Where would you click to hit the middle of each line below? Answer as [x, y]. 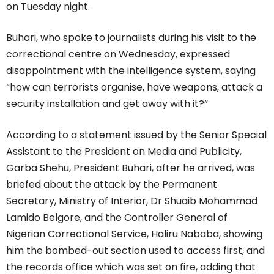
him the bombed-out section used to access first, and [135, 250]
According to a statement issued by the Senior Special [136, 135]
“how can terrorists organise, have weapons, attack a [134, 87]
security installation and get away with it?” [107, 103]
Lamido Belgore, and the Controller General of [117, 217]
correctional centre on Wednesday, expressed [118, 54]
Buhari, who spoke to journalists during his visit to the [131, 37]
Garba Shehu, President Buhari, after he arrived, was [131, 168]
